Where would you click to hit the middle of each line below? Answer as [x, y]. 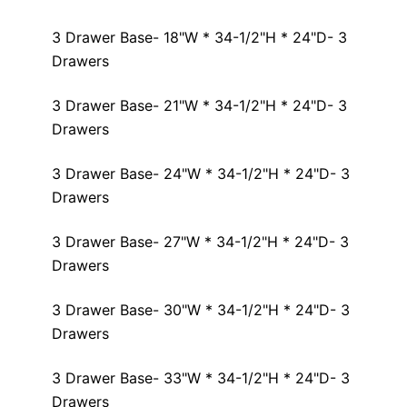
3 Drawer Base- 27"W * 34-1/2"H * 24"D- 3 [200, 242]
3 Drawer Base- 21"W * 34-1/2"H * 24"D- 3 [199, 106]
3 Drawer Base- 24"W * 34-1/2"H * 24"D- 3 [201, 174]
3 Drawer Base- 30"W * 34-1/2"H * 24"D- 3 [201, 310]
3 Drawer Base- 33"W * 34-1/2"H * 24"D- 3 [201, 378]
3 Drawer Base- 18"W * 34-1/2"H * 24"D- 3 [199, 38]
